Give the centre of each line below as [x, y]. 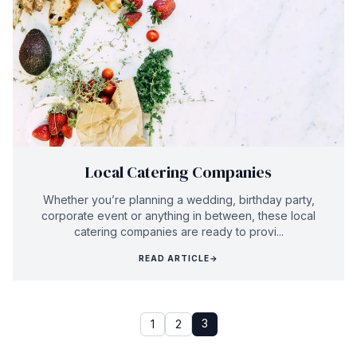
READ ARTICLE [174, 258]
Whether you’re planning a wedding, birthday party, [178, 199]
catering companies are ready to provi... [178, 231]
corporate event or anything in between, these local [178, 215]
